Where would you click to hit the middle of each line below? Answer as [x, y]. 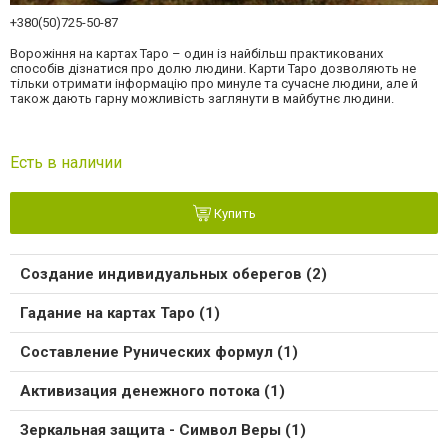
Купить [233, 214]
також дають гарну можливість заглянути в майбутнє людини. [202, 99]
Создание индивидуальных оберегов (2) [173, 274]
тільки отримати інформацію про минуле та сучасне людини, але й [214, 84]
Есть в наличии [66, 163]
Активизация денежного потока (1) [152, 391]
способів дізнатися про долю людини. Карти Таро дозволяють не [213, 69]
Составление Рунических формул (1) [159, 352]
